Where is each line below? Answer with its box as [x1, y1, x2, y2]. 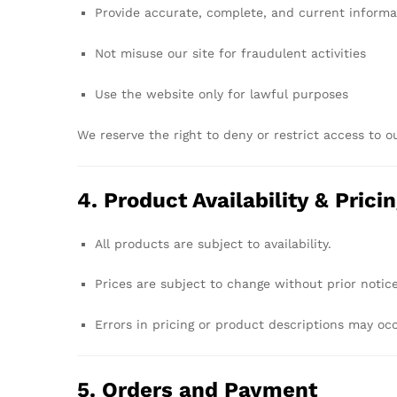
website [146, 86, 198, 101]
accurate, [144, 5, 206, 20]
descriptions [269, 317, 348, 332]
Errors [95, 317, 136, 332]
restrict [274, 127, 323, 142]
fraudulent [241, 46, 311, 61]
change [227, 276, 275, 292]
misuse [121, 46, 167, 61]
